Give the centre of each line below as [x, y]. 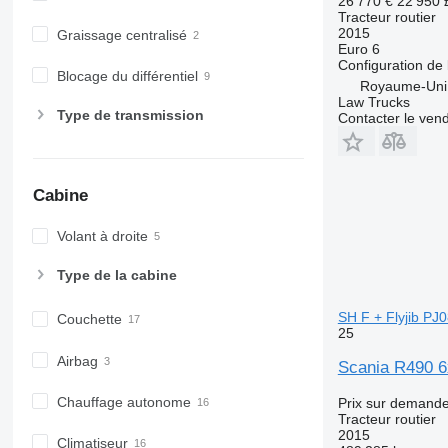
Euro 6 [358, 49]
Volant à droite [102, 236]
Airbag [77, 360]
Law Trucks [373, 102]
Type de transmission [130, 115]
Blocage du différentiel [127, 75]
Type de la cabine [116, 275]
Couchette [89, 319]
